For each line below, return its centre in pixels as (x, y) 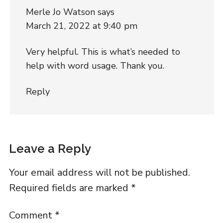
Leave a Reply (50, 149)
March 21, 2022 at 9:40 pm (81, 26)
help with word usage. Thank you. (95, 66)
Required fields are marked (70, 188)
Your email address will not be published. (99, 173)
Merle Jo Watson (60, 12)
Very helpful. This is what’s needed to (103, 52)
